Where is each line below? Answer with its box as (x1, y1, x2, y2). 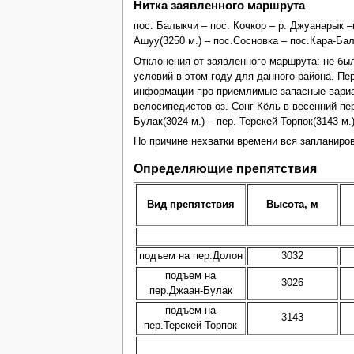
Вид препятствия (146, 199, 235, 211)
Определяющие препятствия (133, 160, 317, 175)
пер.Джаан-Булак (149, 285, 232, 297)
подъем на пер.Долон (138, 250, 243, 262)
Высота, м (266, 199, 319, 211)
